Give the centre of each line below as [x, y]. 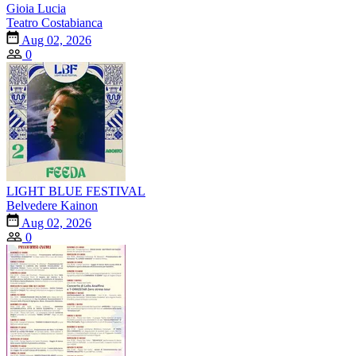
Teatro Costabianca [54, 22]
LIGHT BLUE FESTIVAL [76, 191]
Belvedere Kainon [52, 205]
